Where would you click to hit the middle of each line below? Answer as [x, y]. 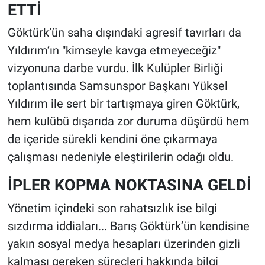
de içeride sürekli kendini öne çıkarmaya [112, 139]
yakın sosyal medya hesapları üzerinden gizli [124, 243]
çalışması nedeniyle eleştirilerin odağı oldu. [120, 157]
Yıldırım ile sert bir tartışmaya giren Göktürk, [123, 104]
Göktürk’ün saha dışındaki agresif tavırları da [124, 33]
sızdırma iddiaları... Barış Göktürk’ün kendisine [128, 226]
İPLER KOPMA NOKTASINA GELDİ [129, 185]
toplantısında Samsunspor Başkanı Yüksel [117, 86]
